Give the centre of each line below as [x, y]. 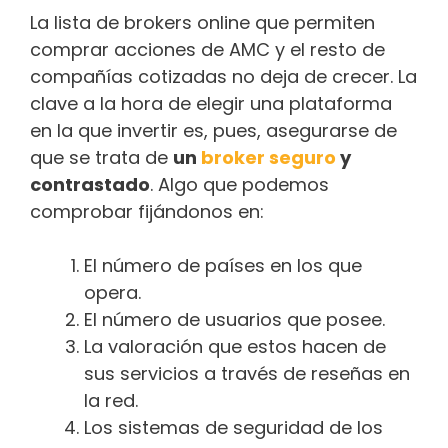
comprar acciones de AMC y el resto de [207, 50]
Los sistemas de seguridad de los [233, 428]
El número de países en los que [223, 266]
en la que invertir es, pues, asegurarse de [213, 131]
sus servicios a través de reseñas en [247, 374]
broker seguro [266, 158]
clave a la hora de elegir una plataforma [211, 104]
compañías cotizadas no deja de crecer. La [223, 77]
